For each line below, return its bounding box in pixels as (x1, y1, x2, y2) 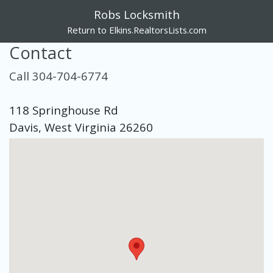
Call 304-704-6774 (9, 68, 108, 83)
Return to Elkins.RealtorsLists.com (66, 24, 207, 36)
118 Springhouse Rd (9, 102, 118, 118)
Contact (9, 41, 72, 64)
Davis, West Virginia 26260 (9, 119, 153, 135)
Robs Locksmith (93, 7, 180, 22)
